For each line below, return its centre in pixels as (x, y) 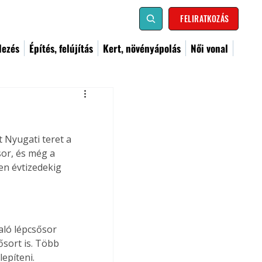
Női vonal (209, 48)
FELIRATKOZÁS (205, 18)
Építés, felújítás (61, 48)
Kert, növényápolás (142, 48)
